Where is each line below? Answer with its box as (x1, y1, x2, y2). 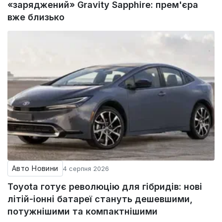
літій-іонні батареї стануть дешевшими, (7, 193, 193, 204)
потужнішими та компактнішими (7, 206, 158, 217)
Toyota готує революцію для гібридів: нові (7, 181, 202, 192)
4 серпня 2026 (62, 164, 109, 172)
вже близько (7, 11, 64, 22)
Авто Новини (12, 164, 58, 172)
